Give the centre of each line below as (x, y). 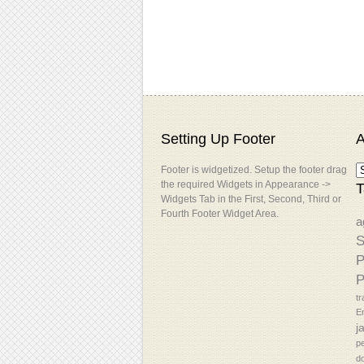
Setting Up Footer (218, 139)
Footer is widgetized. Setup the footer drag (253, 170)
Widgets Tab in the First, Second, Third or (251, 199)
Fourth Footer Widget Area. (219, 214)
